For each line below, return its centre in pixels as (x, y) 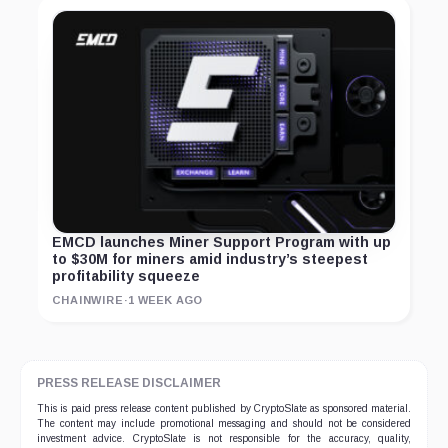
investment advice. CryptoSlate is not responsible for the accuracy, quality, (224, 438)
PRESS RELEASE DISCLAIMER (129, 383)
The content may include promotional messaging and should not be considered (224, 423)
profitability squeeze (126, 276)
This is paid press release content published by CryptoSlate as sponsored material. (224, 408)
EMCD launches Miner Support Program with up (221, 242)
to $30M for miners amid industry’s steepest (210, 259)
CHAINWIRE (88, 300)
